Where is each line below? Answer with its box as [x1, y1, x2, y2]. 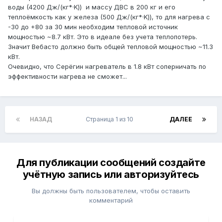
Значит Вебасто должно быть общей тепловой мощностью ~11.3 [8, 43, 213, 51]
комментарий [89, 196, 133, 205]
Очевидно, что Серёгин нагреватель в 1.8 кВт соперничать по [8, 62, 206, 71]
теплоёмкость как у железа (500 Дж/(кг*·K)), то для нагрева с [8, 13, 210, 21]
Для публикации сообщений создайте [16, 157, 206, 169]
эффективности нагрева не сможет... [8, 72, 127, 81]
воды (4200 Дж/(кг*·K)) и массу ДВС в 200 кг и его [8, 3, 175, 11]
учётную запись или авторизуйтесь [22, 168, 200, 181]
